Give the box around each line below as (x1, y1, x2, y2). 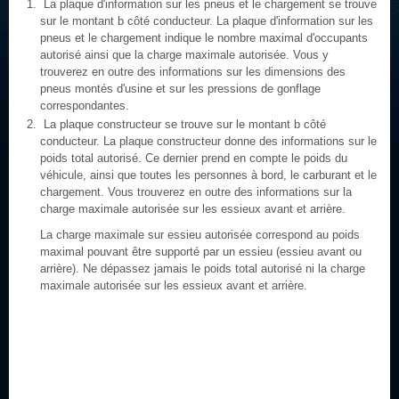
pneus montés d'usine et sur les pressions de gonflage (40, 82, 321, 95)
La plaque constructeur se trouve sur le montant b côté (40, 118, 326, 131)
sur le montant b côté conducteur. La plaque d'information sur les (40, 14, 373, 28)
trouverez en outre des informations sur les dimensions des (40, 65, 346, 78)
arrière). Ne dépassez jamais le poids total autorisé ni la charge (40, 262, 365, 275)
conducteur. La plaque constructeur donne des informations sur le (40, 134, 377, 148)
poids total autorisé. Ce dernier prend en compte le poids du (40, 151, 347, 165)
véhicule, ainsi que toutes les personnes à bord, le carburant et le (40, 168, 377, 182)
